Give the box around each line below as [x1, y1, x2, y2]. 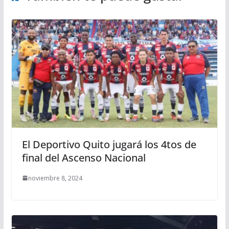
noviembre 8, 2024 [28, 173, 82, 182]
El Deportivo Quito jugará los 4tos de [21, 137, 196, 151]
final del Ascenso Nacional [21, 150, 146, 165]
